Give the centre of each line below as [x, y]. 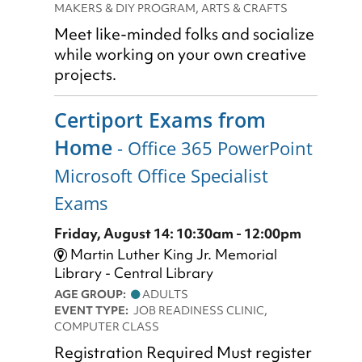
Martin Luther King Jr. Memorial [172, 255]
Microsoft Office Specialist [161, 175]
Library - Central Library [134, 273]
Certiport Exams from [160, 119]
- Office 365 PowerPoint [213, 148]
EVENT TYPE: [94, 311]
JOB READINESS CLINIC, [200, 311]
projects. [85, 74]
